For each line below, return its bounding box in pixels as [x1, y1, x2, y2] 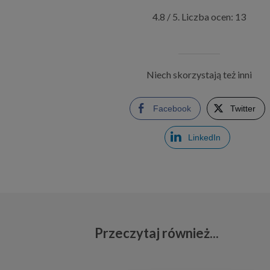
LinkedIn [188, 133, 221, 143]
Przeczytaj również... [95, 225, 219, 242]
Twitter [230, 104, 256, 114]
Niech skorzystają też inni [146, 69, 252, 81]
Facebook [153, 104, 192, 114]
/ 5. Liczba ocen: [165, 11, 235, 23]
